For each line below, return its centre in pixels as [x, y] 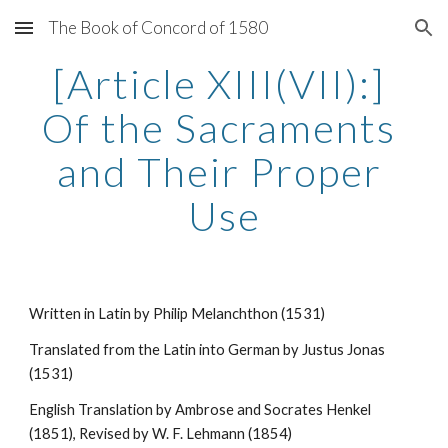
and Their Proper [219, 172]
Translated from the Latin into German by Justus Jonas [207, 349]
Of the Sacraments [219, 128]
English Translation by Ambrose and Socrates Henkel [200, 409]
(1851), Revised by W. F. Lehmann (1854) [161, 433]
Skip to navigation [369, 37]
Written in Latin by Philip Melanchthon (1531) [177, 313]
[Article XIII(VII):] [219, 84]
